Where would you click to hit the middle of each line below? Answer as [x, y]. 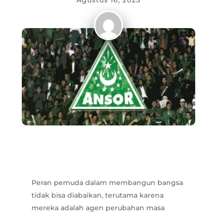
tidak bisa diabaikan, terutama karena [97, 195]
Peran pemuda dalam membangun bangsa [107, 183]
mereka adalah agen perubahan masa [98, 208]
